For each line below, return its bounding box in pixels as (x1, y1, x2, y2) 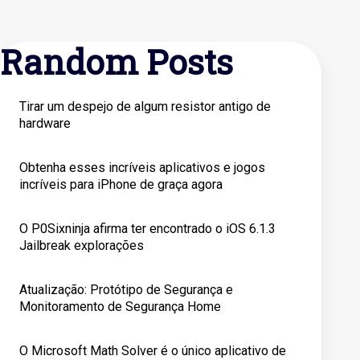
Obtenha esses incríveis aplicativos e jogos (19, 160, 265, 175)
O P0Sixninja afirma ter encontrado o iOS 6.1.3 (19, 221, 276, 236)
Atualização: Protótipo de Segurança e (19, 282, 233, 297)
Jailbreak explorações (19, 238, 144, 253)
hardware (19, 116, 71, 131)
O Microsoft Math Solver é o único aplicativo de (19, 343, 286, 358)
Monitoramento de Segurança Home (19, 299, 221, 314)
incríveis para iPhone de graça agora (19, 177, 223, 192)
